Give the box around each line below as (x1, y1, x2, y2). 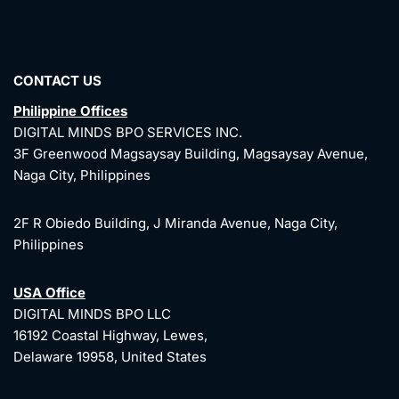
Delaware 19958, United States (13, 348, 207, 366)
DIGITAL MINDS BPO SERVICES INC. (13, 124, 242, 142)
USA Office (13, 284, 85, 302)
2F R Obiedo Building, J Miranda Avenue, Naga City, (13, 215, 338, 232)
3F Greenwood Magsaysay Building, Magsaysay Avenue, (13, 145, 368, 163)
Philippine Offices (13, 102, 127, 120)
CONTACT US (13, 72, 102, 90)
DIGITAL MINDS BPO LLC (13, 305, 171, 323)
